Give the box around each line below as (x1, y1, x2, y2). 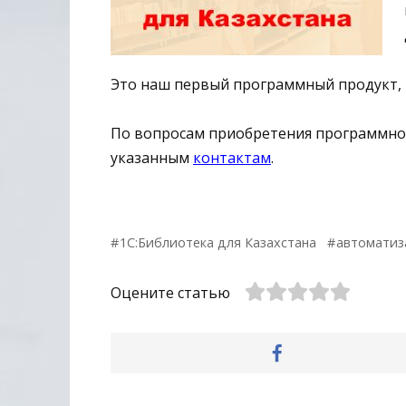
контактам (193, 147, 271, 168)
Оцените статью (111, 282, 230, 303)
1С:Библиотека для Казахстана (120, 233, 317, 251)
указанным (111, 147, 189, 168)
